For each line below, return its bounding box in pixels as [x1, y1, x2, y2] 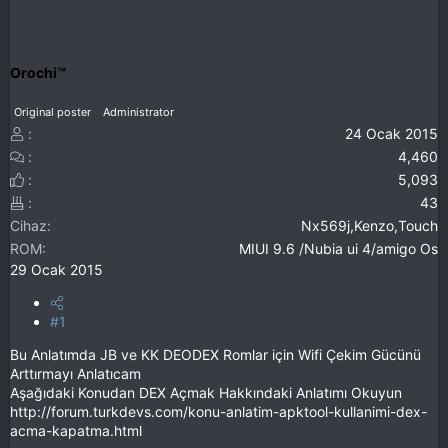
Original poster [14, 104, 91, 119]
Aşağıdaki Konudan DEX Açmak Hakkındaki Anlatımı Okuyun [10, 383, 402, 401]
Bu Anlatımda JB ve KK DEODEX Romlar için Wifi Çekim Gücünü [10, 345, 421, 363]
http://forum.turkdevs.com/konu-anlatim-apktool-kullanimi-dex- [10, 402, 427, 420]
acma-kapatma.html [10, 421, 142, 439]
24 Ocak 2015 [345, 124, 438, 142]
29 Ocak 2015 [10, 260, 103, 278]
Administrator [103, 104, 174, 119]
